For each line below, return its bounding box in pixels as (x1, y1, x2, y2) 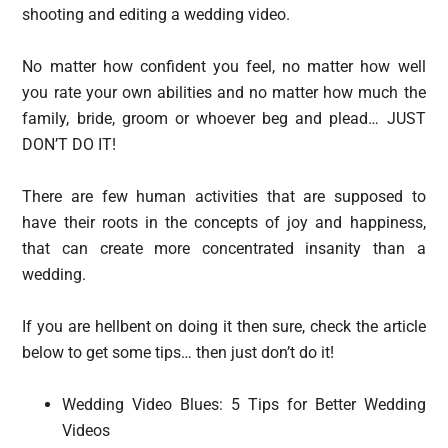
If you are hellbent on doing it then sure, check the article (22, 317, 426, 336)
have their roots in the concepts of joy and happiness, (22, 213, 426, 232)
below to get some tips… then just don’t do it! (22, 343, 335, 362)
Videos (62, 421, 111, 440)
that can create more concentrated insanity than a (22, 239, 426, 258)
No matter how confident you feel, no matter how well (22, 57, 426, 76)
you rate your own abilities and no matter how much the (22, 83, 426, 102)
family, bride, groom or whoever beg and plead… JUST (22, 109, 426, 128)
